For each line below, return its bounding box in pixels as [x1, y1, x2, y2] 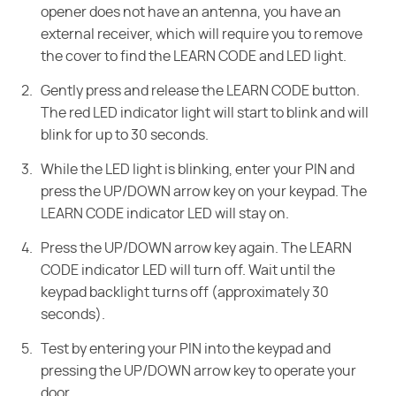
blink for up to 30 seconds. [41, 128, 209, 143]
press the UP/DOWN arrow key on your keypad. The [41, 185, 367, 200]
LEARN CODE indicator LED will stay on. [41, 207, 289, 222]
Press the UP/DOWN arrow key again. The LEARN [41, 241, 352, 256]
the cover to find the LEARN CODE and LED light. [41, 49, 346, 65]
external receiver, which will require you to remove [41, 27, 362, 42]
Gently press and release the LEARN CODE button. [41, 84, 360, 99]
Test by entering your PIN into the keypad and [41, 342, 331, 357]
